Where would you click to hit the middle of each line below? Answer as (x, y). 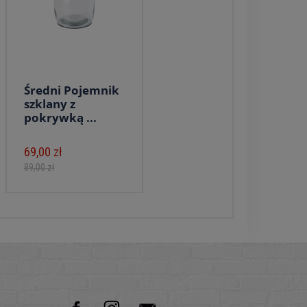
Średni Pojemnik (71, 90)
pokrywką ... (60, 118)
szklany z (49, 104)
